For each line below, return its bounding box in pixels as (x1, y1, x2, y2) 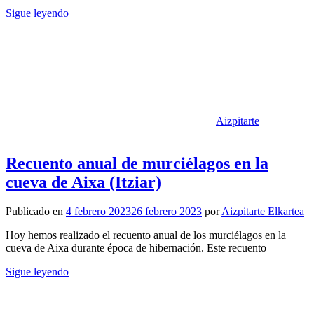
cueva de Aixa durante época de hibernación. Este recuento (6, 242, 266, 254)
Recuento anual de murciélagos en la (6, 153, 268, 172)
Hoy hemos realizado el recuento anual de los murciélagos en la (6, 229, 286, 242)
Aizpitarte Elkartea (221, 205, 304, 218)
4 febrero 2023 (66, 205, 131, 218)
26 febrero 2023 (131, 205, 202, 218)
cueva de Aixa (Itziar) (6, 172, 161, 191)
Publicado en (6, 205, 66, 218)
